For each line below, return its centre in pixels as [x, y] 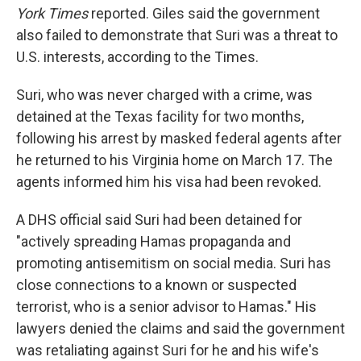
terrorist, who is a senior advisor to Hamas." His [166, 307]
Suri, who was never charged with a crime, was [164, 95]
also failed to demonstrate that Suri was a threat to [177, 35]
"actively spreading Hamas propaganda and [154, 241]
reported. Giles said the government [205, 13]
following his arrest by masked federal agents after [179, 138]
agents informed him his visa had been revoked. [169, 182]
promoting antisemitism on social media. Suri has [174, 263]
